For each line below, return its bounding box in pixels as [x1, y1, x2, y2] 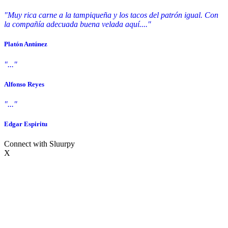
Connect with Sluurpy [4, 139, 75, 149]
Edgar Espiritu [4, 120, 47, 128]
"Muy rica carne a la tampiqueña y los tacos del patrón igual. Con [4, 11, 218, 20]
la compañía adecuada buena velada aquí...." [4, 20, 151, 29]
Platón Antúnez [4, 40, 47, 48]
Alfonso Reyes [4, 80, 44, 88]
